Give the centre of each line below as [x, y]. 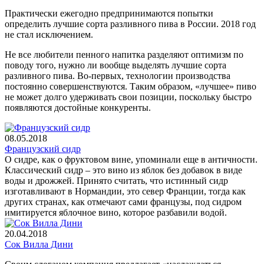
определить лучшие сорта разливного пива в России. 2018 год [130, 24]
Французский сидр [43, 148]
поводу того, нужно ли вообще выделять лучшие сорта [115, 65]
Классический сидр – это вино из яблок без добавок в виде [123, 170]
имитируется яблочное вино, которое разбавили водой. [116, 212]
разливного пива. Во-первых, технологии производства [118, 75]
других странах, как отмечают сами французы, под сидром [123, 202]
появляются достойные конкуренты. [78, 107]
